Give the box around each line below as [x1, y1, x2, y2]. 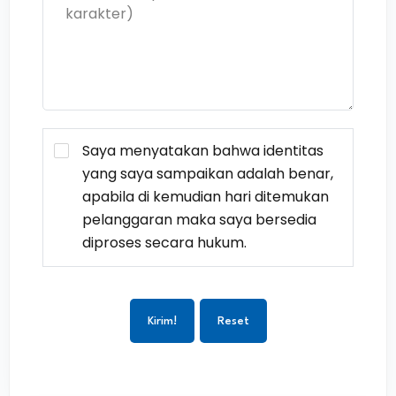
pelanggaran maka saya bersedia [82, 209, 316, 230]
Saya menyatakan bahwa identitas [82, 141, 324, 161]
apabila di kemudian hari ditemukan [82, 187, 329, 207]
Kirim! [147, 316, 177, 327]
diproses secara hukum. [82, 232, 247, 253]
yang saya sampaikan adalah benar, [82, 164, 333, 184]
